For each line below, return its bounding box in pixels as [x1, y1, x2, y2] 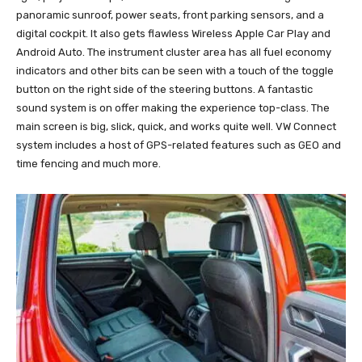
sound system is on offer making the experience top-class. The [16, 101, 330, 114]
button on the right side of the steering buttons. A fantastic [16, 82, 313, 95]
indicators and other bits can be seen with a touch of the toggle [16, 64, 334, 77]
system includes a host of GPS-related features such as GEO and [16, 138, 341, 151]
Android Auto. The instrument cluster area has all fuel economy [16, 45, 331, 58]
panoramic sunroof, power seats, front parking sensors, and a [16, 8, 324, 21]
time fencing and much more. [16, 157, 161, 170]
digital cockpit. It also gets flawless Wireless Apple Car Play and [16, 27, 330, 40]
